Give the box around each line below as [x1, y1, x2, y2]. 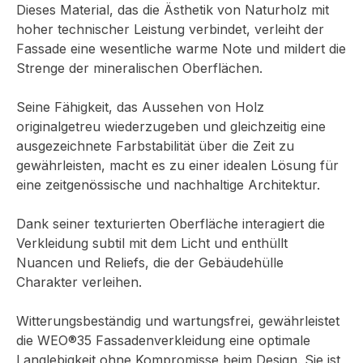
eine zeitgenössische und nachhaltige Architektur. [16, 177, 320, 193]
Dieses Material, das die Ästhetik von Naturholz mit [16, 2, 329, 18]
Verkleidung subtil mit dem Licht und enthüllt [16, 235, 288, 251]
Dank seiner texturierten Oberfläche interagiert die [16, 216, 325, 232]
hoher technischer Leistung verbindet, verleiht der [16, 21, 324, 37]
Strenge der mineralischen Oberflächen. [16, 60, 263, 76]
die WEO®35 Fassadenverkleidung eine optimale [16, 332, 310, 348]
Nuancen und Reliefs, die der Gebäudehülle [16, 254, 284, 271]
